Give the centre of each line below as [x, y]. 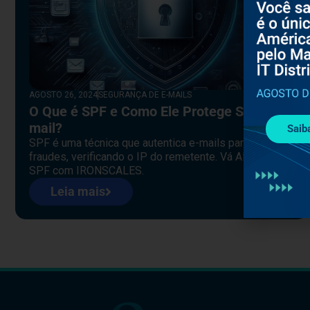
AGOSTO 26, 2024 [63, 94]
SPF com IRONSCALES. [86, 170]
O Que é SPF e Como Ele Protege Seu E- [152, 111]
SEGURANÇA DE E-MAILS [145, 94]
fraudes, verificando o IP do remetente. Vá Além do [152, 156]
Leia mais [78, 191]
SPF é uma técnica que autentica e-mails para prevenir [160, 143]
